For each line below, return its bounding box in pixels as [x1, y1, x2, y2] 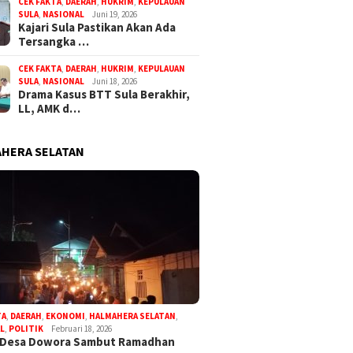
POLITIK [9, 323, 44, 335]
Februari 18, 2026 [51, 323, 113, 335]
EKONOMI [46, 310, 86, 322]
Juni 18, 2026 [92, 76, 138, 87]
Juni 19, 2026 [92, 9, 138, 20]
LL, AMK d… [18, 101, 81, 117]
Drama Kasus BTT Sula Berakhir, [18, 87, 191, 102]
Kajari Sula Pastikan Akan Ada [18, 20, 176, 35]
